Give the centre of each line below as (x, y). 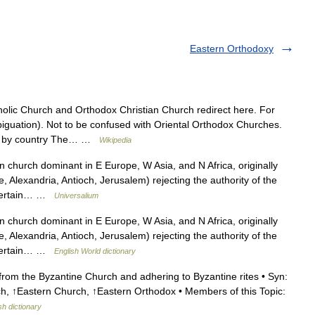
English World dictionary (95, 251)
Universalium (76, 195)
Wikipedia (115, 140)
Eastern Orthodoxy (232, 49)
